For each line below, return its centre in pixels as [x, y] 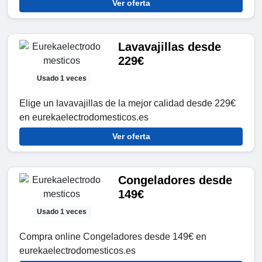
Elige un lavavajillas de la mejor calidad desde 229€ [127, 103]
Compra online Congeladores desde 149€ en [113, 237]
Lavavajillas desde [170, 46]
